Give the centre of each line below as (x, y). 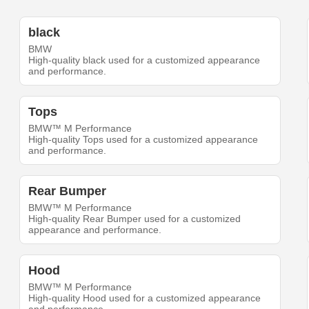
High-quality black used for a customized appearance (144, 60)
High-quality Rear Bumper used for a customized (135, 219)
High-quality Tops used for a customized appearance (143, 140)
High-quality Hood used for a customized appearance (145, 298)
